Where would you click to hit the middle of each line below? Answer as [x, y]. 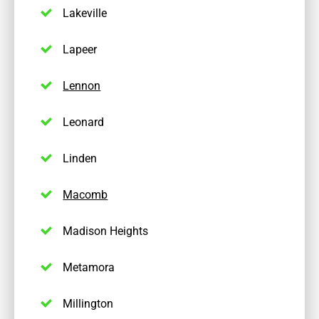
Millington [88, 303]
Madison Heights [106, 231]
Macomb [85, 194]
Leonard [84, 122]
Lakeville [85, 13]
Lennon [82, 85]
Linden [80, 158]
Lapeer [80, 49]
